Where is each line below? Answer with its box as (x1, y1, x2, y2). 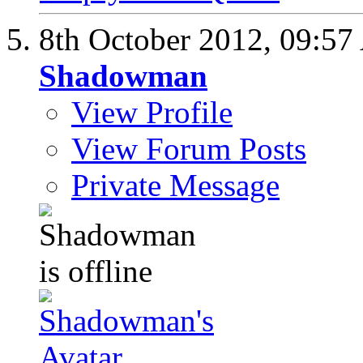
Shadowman (39, 58, 207, 93)
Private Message (71, 167, 280, 203)
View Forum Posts (71, 130, 306, 166)
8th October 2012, (39, 21, 280, 57)
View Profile (71, 94, 233, 130)
